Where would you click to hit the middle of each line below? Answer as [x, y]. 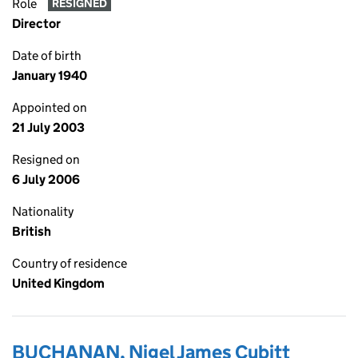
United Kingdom [58, 283]
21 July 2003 [48, 127]
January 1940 [50, 76]
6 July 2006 [46, 179]
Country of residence [70, 263]
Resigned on [46, 159]
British [32, 231]
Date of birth [47, 56]
